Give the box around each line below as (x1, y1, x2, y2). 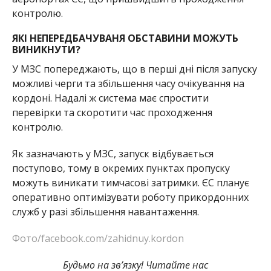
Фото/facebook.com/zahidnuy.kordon (11, 232, 184, 246)
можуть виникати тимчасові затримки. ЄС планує (11, 176, 249, 190)
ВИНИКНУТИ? (11, 43, 80, 57)
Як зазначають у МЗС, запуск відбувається (11, 147, 214, 161)
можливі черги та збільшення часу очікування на (11, 77, 244, 91)
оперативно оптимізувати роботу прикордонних (11, 191, 249, 204)
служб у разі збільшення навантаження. (11, 205, 199, 219)
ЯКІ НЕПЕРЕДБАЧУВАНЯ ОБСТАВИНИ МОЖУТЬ (11, 31, 238, 45)
